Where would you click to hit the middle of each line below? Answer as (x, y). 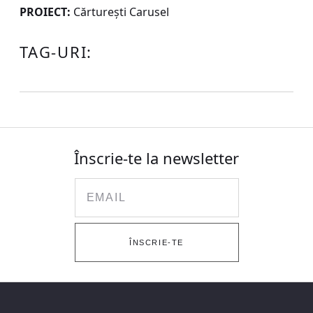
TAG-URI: (56, 52)
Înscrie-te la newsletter (156, 158)
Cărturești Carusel (120, 12)
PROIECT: (45, 12)
